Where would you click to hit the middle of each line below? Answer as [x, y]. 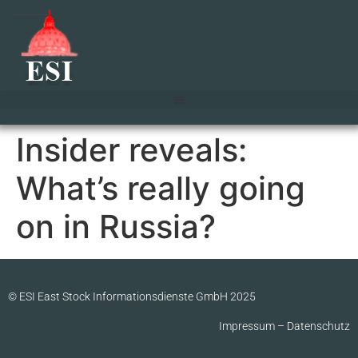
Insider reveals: [131, 149]
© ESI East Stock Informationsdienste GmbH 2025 [132, 296]
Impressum [247, 326]
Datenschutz [318, 326]
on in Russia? [116, 226]
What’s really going [161, 188]
